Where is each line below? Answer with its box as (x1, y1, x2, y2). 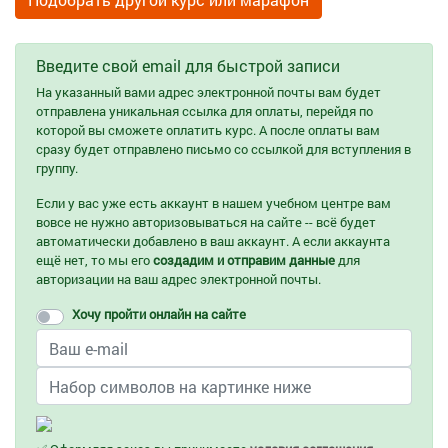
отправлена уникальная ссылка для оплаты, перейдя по (36, 102, 373, 120)
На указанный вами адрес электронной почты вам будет (36, 83, 381, 101)
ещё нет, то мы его (36, 251, 153, 269)
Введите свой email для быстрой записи (36, 55, 340, 76)
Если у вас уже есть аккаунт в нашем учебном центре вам (36, 194, 391, 212)
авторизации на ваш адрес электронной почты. (36, 270, 321, 288)
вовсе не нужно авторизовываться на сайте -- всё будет (36, 213, 376, 231)
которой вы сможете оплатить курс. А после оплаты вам (36, 121, 380, 139)
